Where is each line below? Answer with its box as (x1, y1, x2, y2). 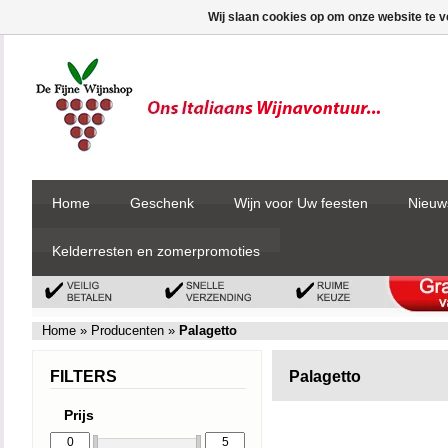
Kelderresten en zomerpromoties (52, 243, 260, 259)
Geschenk (130, 195, 194, 211)
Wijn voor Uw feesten (234, 195, 368, 211)
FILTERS (50, 368, 117, 385)
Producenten (87, 323, 168, 338)
